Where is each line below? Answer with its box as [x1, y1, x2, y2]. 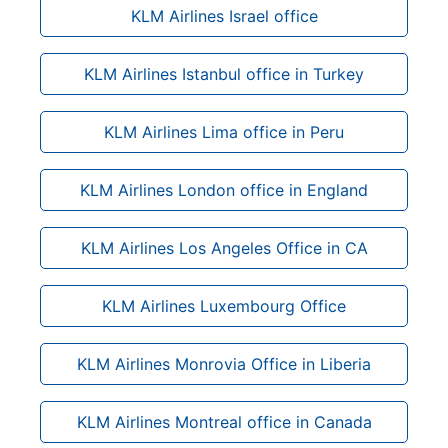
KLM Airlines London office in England [80, 179, 368, 200]
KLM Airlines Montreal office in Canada [76, 411, 372, 432]
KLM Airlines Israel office [130, 5, 318, 26]
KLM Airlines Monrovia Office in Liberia [77, 353, 371, 374]
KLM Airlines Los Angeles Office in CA [80, 237, 368, 258]
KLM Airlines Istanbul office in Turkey [84, 63, 364, 84]
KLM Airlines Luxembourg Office [102, 295, 346, 316]
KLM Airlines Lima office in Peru [104, 121, 344, 142]
